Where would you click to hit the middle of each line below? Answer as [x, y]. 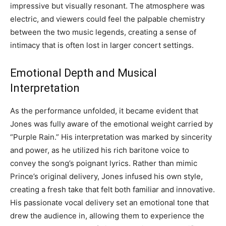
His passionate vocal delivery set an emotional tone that [109, 203]
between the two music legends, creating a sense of [103, 32]
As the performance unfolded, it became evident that [104, 111]
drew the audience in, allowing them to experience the [107, 216]
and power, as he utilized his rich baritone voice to [100, 150]
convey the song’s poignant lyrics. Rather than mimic [104, 163]
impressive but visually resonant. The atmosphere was [107, 6]
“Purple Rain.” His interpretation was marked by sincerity [111, 137]
